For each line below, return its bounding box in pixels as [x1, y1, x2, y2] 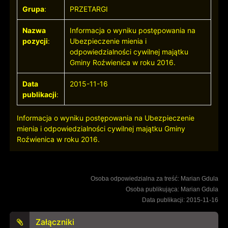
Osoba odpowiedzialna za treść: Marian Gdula [90, 175, 218, 183]
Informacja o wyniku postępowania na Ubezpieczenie [16, 113, 194, 123]
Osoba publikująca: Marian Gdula [125, 186, 218, 193]
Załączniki [36, 217, 75, 227]
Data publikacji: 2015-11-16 [141, 196, 218, 204]
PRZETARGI [70, 5, 108, 14]
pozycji [22, 37, 48, 46]
